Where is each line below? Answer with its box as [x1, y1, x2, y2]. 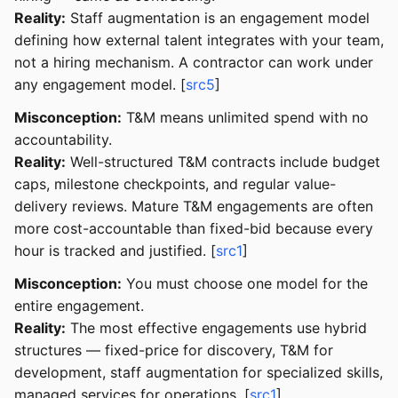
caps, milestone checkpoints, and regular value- [14, 174, 336, 193]
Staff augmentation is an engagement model [66, 8, 370, 27]
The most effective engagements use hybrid [66, 318, 367, 337]
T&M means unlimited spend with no [122, 107, 369, 126]
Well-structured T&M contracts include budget [66, 152, 380, 171]
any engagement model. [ [14, 75, 186, 93]
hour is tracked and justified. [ [14, 241, 216, 259]
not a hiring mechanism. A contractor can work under [14, 52, 373, 71]
